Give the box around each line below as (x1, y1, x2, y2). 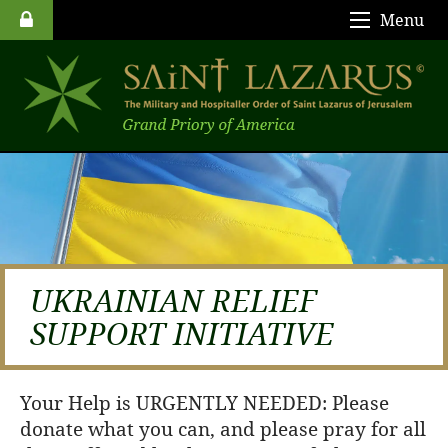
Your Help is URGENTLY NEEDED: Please (20, 390, 389, 416)
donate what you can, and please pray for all (20, 416, 426, 442)
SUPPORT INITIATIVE (30, 314, 334, 354)
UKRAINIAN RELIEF (30, 281, 317, 321)
